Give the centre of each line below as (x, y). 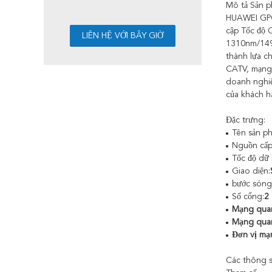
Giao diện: (251, 171)
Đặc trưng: (246, 120)
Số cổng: (248, 197)
